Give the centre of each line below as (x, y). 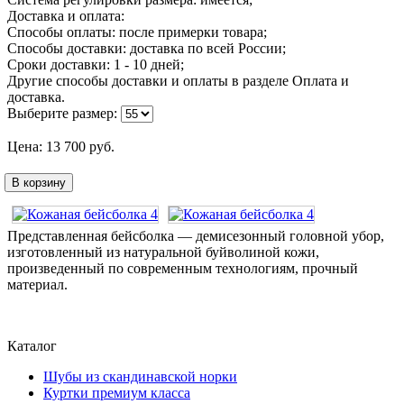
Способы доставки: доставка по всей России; (147, 48)
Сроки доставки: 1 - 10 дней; (96, 64)
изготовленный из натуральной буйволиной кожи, (163, 252)
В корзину (39, 182)
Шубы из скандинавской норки (140, 376)
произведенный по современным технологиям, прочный (183, 268)
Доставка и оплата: (66, 15)
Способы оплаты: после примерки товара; (137, 32)
